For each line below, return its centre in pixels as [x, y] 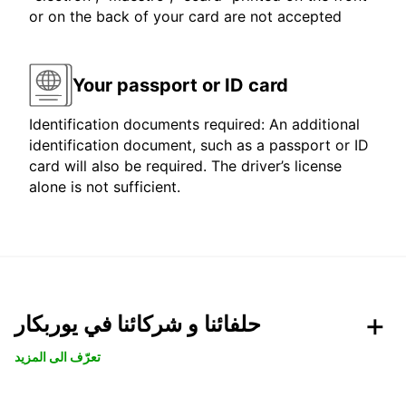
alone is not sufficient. [105, 187]
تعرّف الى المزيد [58, 357]
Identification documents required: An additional [194, 125]
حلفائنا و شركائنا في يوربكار [138, 324]
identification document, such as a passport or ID [199, 145]
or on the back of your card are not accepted [185, 17]
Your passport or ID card [180, 85]
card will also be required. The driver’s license [185, 166]
